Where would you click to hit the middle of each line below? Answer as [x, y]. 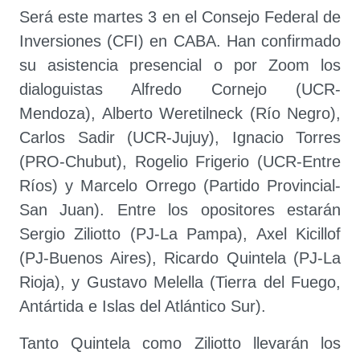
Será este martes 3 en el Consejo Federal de [180, 17]
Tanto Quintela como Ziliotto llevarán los [180, 343]
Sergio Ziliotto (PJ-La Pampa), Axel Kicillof [180, 234]
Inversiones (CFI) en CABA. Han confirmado [180, 41]
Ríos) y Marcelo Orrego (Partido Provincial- [180, 186]
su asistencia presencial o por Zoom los [180, 65]
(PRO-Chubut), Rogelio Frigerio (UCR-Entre [180, 162]
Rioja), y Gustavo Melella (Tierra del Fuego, [180, 282]
